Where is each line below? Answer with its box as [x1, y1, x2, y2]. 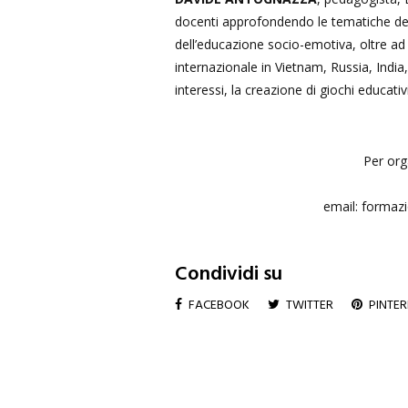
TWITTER [286, 295, 333, 316]
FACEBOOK [189, 295, 250, 316]
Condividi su [175, 259, 282, 291]
